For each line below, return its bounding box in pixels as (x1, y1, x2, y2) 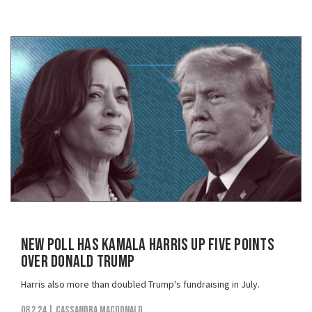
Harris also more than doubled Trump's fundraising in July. (21, 278, 260, 291)
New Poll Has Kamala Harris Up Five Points (21, 235, 274, 256)
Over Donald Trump (21, 251, 135, 272)
